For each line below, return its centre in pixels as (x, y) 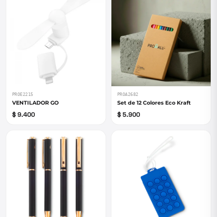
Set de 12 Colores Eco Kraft (154, 103)
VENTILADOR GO (35, 103)
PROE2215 (23, 94)
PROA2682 (128, 94)
